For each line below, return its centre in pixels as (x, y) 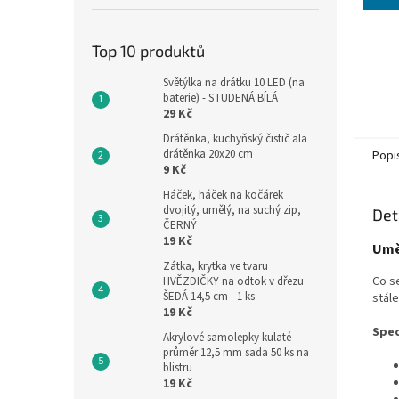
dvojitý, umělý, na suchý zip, (232, 210)
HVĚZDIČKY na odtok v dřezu (233, 281)
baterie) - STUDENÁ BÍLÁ (220, 98)
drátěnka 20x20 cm (208, 154)
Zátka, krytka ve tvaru (216, 266)
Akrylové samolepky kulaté (227, 338)
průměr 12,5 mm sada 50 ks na (236, 353)
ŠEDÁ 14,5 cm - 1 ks (209, 297)
